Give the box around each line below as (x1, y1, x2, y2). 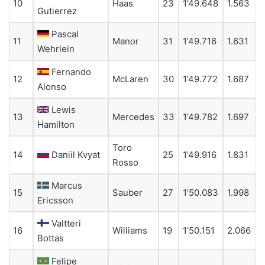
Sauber (112, 187, 143, 198)
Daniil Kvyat (51, 149, 100, 160)
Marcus (51, 180, 82, 191)
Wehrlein (37, 43, 75, 54)
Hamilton (37, 119, 75, 130)
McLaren (112, 73, 148, 85)
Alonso (37, 81, 66, 92)
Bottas (37, 232, 64, 244)
